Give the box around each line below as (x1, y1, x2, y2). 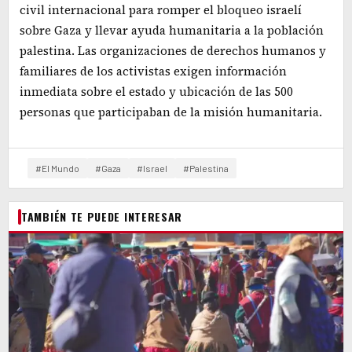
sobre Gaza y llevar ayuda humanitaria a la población (20, 22, 324, 39)
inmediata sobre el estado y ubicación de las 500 (20, 83, 293, 101)
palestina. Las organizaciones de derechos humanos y (20, 42, 326, 60)
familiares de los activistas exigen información (20, 63, 287, 80)
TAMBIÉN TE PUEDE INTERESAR (21, 208, 183, 225)
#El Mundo (35, 163, 79, 174)
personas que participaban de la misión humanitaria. (20, 104, 322, 121)
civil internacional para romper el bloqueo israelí (20, 2, 302, 19)
